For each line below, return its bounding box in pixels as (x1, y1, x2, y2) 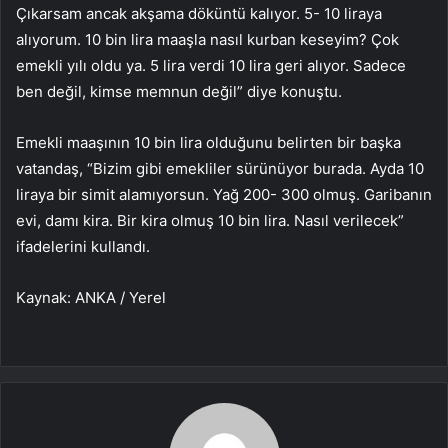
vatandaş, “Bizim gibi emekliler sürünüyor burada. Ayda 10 (16, 159, 424, 179)
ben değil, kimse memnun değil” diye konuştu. (16, 82, 342, 102)
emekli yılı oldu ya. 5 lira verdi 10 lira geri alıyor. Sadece (16, 56, 406, 76)
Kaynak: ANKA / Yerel (16, 288, 166, 308)
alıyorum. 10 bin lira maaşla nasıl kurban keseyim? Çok (16, 30, 399, 50)
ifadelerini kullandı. (16, 237, 150, 257)
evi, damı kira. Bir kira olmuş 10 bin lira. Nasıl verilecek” (16, 211, 404, 231)
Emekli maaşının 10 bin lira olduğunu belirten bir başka (16, 133, 401, 153)
